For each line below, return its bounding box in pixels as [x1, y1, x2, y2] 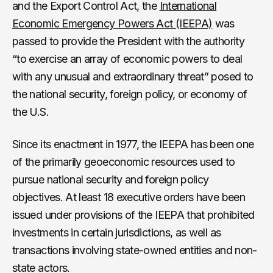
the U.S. [12, 105, 49, 118]
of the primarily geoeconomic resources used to [12, 155, 235, 168]
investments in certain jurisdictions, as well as [12, 225, 221, 239]
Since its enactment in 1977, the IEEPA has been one [12, 137, 254, 151]
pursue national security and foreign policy [12, 172, 209, 186]
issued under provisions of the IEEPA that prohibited [12, 208, 255, 221]
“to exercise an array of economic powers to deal [12, 52, 243, 65]
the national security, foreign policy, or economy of [12, 87, 247, 101]
